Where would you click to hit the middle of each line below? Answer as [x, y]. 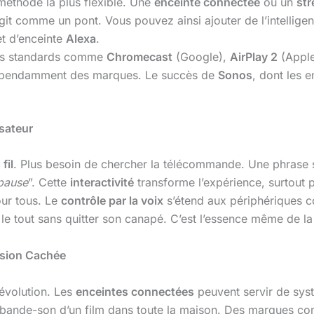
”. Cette [49, 183]
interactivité [102, 183]
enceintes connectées [135, 291]
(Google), [201, 56]
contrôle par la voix [112, 201]
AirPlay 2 [254, 56]
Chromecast [139, 56]
